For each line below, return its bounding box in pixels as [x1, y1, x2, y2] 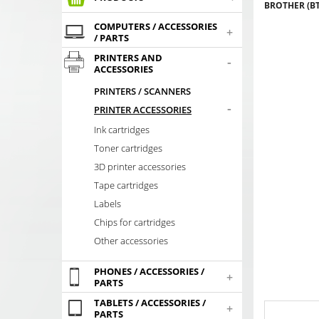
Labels [94, 197, 121, 210]
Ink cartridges [94, 122, 150, 136]
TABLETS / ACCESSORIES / [94, 296, 206, 310]
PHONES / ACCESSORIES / [94, 265, 204, 278]
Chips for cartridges [94, 215, 175, 229]
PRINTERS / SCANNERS [94, 85, 191, 98]
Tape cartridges [94, 178, 158, 192]
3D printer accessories [94, 159, 186, 173]
